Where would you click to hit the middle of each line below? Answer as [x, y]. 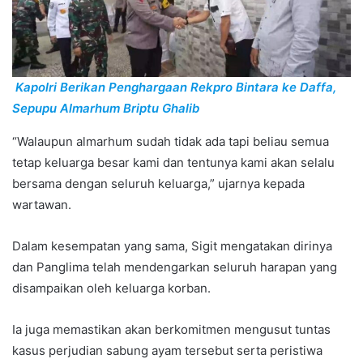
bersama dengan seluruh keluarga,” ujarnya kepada [158, 183]
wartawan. [42, 204]
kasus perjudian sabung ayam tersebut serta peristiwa [167, 350]
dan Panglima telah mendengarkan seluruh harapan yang [175, 267]
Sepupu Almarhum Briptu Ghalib [106, 108]
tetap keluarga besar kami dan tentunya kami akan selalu [173, 162]
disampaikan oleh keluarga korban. [111, 288]
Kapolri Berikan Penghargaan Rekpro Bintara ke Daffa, [175, 87]
